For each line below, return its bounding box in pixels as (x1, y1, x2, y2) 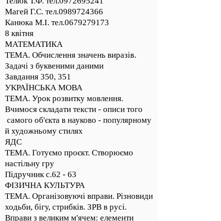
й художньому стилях (5, 126, 83, 136)
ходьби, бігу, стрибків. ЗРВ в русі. (5, 202, 127, 212)
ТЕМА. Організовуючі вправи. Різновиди (5, 191, 153, 201)
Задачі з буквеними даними (5, 61, 104, 71)
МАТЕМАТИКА (5, 39, 63, 49)
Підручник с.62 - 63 (5, 170, 76, 179)
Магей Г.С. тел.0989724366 (5, 7, 103, 16)
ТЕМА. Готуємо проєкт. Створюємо (5, 148, 133, 157)
